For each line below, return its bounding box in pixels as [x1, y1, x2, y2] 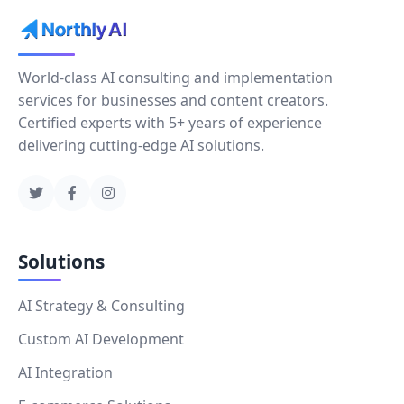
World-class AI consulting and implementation [18, 67, 333, 87]
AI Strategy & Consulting [18, 295, 185, 316]
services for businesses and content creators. [18, 89, 328, 110]
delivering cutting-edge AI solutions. [18, 134, 264, 155]
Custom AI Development [18, 328, 184, 349]
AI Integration [18, 362, 113, 382]
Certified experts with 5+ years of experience [18, 112, 322, 133]
